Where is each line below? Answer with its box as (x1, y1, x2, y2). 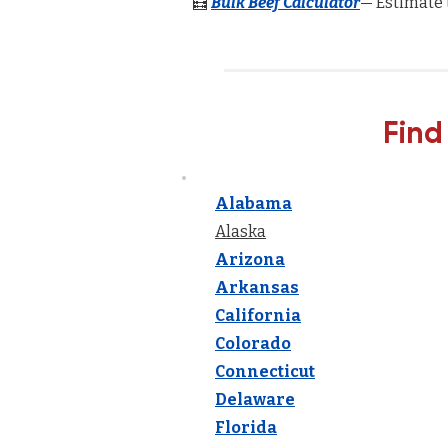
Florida (215, 418, 277, 437)
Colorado (215, 334, 291, 353)
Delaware (215, 390, 295, 409)
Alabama (215, 194, 292, 213)
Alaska (215, 222, 266, 241)
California (215, 306, 301, 325)
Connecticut (215, 362, 315, 381)
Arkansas (215, 278, 299, 297)
